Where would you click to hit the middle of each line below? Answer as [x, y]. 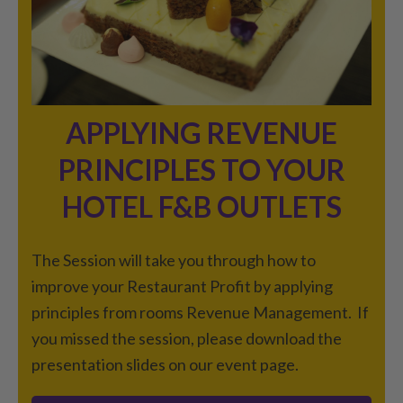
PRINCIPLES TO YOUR [201, 169]
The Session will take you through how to [174, 260]
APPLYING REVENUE [201, 132]
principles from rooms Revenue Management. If [200, 312]
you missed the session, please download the [187, 338]
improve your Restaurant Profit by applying [182, 286]
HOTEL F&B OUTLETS [201, 206]
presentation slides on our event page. [165, 364]
